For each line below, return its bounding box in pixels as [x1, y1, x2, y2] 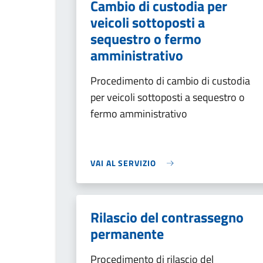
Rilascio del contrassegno [90, 207, 244, 228]
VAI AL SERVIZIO [90, 157, 156, 169]
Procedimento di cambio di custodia [90, 73, 250, 89]
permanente [90, 223, 164, 244]
